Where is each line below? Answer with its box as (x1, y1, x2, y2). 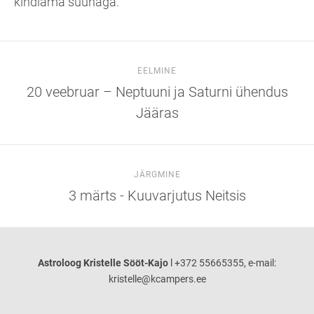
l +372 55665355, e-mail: (168, 257, 276, 269)
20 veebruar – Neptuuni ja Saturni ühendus (26, 83, 288, 101)
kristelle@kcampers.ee (108, 273, 206, 285)
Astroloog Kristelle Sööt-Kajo (38, 257, 168, 269)
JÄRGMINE (133, 170, 181, 180)
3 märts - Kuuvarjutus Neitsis (68, 187, 246, 205)
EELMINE (137, 66, 177, 76)
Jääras (135, 104, 179, 122)
